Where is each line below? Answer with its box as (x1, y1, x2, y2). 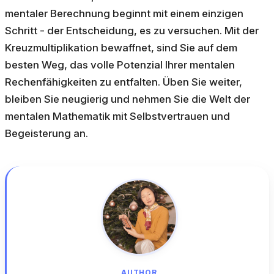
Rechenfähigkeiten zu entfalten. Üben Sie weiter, (5, 76, 242, 89)
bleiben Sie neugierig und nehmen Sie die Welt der (5, 93, 250, 106)
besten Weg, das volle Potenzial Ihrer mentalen (5, 59, 235, 72)
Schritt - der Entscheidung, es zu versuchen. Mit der (5, 24, 259, 37)
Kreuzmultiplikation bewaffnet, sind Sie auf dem (5, 42, 237, 54)
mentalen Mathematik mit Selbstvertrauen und (5, 110, 230, 123)
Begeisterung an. (5, 127, 88, 140)
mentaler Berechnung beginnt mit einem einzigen (5, 7, 243, 20)
